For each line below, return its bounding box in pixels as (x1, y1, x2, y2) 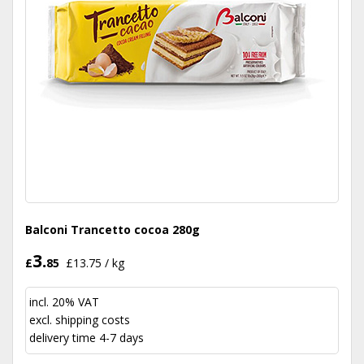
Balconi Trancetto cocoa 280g (25, 222, 200, 237)
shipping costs (55, 312, 130, 327)
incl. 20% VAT (29, 294, 99, 310)
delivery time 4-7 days (29, 330, 144, 345)
